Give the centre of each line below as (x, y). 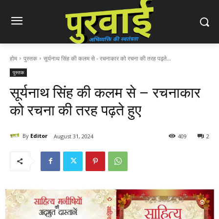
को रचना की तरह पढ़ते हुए (76, 110)
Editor (39, 136)
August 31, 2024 (74, 136)
